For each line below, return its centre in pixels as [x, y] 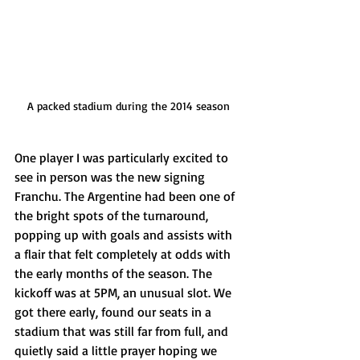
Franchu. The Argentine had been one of [126, 196]
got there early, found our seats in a [115, 312]
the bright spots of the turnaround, [113, 215]
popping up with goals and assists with [125, 235]
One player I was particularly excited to [123, 157]
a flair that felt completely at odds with [124, 254]
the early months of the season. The [115, 273]
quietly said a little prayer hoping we [117, 350]
